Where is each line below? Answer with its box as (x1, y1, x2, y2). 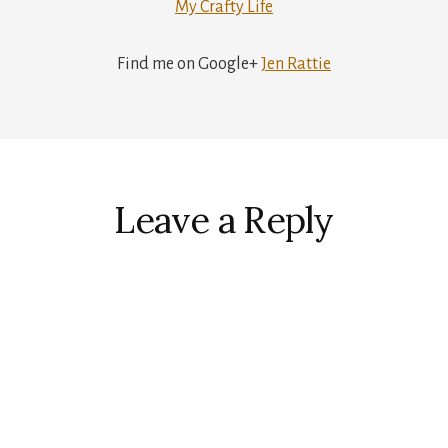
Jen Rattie (261, 54, 331, 73)
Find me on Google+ (117, 54, 261, 73)
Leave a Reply (114, 196, 334, 243)
